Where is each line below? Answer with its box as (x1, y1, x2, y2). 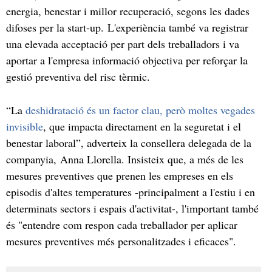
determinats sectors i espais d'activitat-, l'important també (6, 200, 259, 216)
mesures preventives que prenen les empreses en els (6, 168, 233, 183)
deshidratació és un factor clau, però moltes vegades (25, 102, 255, 117)
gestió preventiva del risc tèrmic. (6, 69, 150, 84)
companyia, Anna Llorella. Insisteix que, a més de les (6, 151, 243, 166)
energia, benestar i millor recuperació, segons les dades (6, 3, 250, 18)
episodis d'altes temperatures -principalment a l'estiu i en (6, 184, 255, 199)
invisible (6, 118, 43, 134)
